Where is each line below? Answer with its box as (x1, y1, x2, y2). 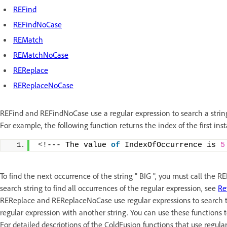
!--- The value (43, 141, 111, 150)
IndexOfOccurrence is (120, 141, 220, 150)
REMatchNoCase (13, 50, 68, 60)
